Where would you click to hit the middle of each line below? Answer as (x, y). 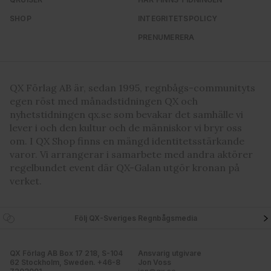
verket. (26, 181)
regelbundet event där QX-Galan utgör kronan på (125, 168)
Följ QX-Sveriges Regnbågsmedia (135, 218)
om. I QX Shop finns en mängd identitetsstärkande (127, 141)
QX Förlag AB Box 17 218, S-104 (66, 253)
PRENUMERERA (166, 38)
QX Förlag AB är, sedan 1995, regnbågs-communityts (132, 88)
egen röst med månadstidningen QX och (104, 101)
